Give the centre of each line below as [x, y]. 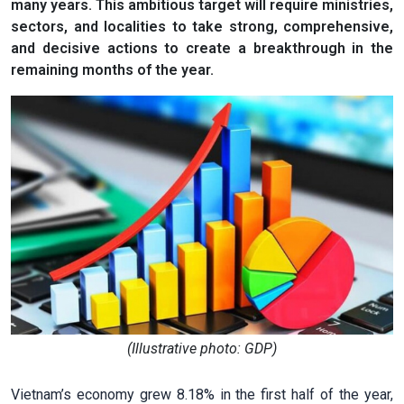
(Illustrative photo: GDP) [202, 348]
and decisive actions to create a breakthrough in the [202, 48]
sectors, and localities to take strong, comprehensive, [202, 26]
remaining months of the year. [112, 69]
